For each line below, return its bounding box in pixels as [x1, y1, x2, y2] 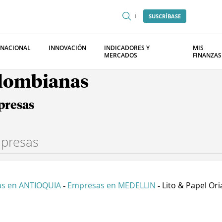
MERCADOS [104, 51, 137, 59]
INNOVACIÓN [49, 44, 86, 52]
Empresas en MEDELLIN [67, 180, 156, 191]
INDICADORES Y [104, 44, 150, 52]
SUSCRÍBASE [149, 12, 181, 20]
